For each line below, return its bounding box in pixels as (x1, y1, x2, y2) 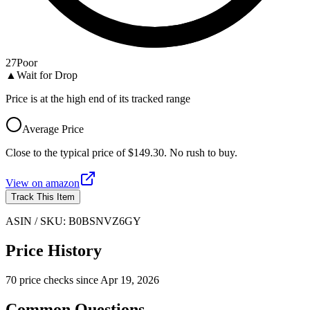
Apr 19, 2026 (100, 273, 159, 286)
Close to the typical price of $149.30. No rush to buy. (6, 146, 237, 158)
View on (6, 176, 46, 189)
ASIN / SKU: (6, 215, 69, 227)
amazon (46, 176, 80, 189)
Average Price (22, 122, 84, 135)
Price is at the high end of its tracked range (6, 92, 190, 104)
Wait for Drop (17, 69, 77, 81)
